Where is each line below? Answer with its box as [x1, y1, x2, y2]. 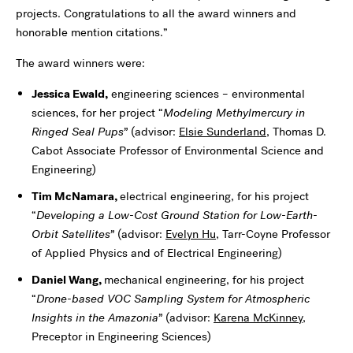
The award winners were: [16, 55, 145, 71]
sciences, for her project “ [32, 105, 163, 121]
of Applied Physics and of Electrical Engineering [32, 245, 278, 261]
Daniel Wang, [32, 272, 104, 288]
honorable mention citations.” [16, 24, 168, 40]
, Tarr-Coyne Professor [216, 226, 330, 242]
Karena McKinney [214, 310, 303, 325]
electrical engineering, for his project [120, 188, 309, 204]
